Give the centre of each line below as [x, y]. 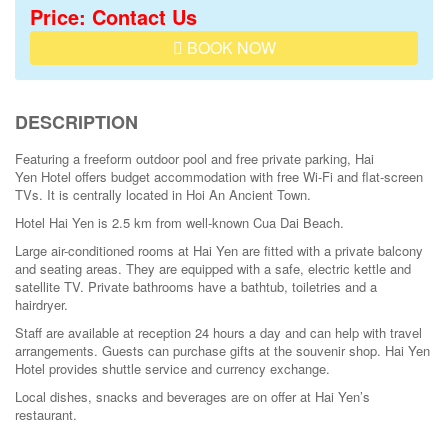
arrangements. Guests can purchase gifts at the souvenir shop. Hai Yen [222, 350]
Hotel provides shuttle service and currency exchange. [172, 368]
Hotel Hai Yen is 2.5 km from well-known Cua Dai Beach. [179, 222]
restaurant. [46, 414]
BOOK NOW [229, 47]
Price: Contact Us [113, 16]
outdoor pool [171, 158]
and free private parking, [281, 158]
